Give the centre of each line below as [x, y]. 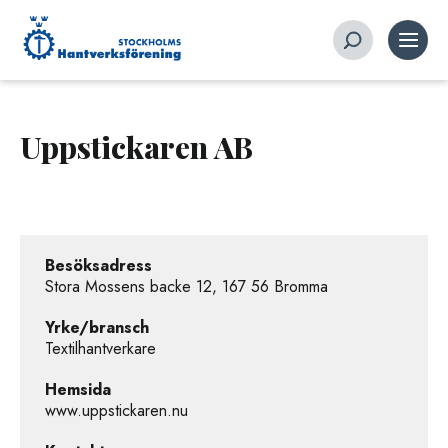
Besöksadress [98, 265]
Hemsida [78, 389]
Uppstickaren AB [136, 147]
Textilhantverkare [100, 348]
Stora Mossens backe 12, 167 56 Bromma [186, 286]
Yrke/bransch [97, 327]
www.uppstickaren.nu [116, 410]
